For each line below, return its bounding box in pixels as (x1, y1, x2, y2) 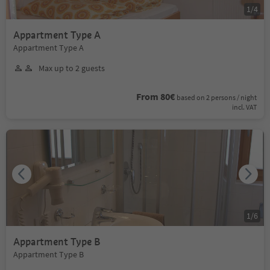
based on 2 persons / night (177, 92, 257, 102)
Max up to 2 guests (39, 62, 105, 74)
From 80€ (136, 90, 175, 102)
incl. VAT (232, 102, 257, 111)
